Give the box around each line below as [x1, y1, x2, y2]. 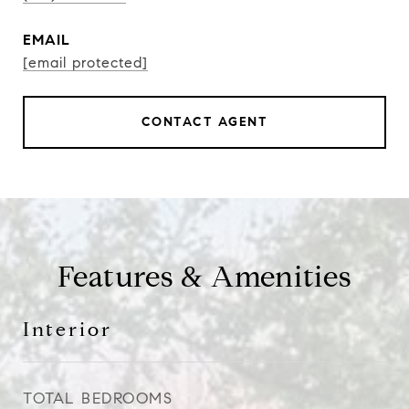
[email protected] [23, 54, 148, 71]
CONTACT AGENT [141, 114, 268, 130]
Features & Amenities [57, 258, 352, 295]
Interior [23, 318, 112, 341]
